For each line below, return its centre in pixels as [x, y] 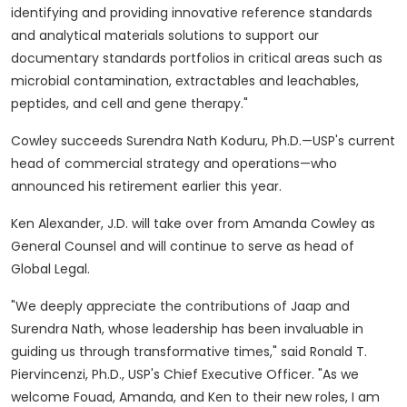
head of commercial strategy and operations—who [174, 164]
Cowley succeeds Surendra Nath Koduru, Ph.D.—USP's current [203, 141]
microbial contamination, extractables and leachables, [185, 81]
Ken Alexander [56, 224]
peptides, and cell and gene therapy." [129, 104]
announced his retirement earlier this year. [146, 187]
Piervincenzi [48, 375]
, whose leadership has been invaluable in [233, 329]
